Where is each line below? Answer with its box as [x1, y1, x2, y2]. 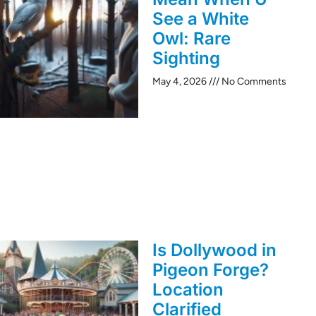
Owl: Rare [152, 28, 231, 49]
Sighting [152, 47, 220, 68]
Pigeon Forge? [152, 259, 269, 280]
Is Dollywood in [152, 239, 276, 260]
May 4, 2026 [152, 75, 209, 87]
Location [152, 279, 224, 300]
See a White [152, 8, 249, 29]
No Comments [219, 75, 286, 87]
